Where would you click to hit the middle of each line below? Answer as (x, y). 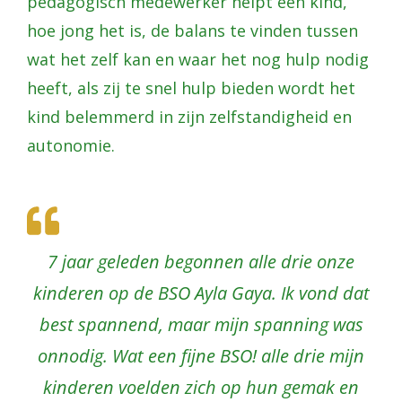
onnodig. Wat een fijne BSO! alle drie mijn (201, 355)
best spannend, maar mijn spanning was (201, 324)
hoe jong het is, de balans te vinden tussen (192, 30)
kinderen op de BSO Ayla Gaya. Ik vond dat (201, 293)
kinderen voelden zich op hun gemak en (201, 387)
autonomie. (71, 145)
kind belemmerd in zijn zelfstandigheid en (189, 116)
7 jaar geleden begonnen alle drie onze (201, 261)
